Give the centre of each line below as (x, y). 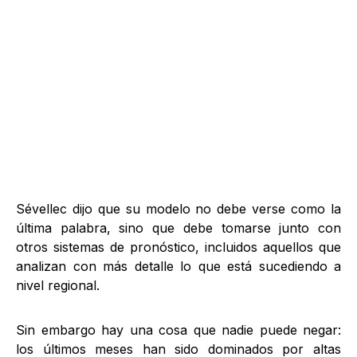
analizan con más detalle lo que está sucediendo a (178, 266)
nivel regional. (58, 285)
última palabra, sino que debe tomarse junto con (178, 228)
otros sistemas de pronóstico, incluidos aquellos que (178, 247)
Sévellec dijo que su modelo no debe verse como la (178, 209)
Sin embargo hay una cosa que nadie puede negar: (178, 330)
